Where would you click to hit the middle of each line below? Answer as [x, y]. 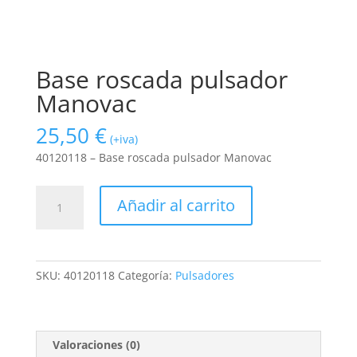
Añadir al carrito [176, 206]
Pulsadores [204, 276]
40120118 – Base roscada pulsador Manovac [153, 158]
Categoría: [146, 276]
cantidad [58, 268]
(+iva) [124, 139]
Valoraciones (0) [96, 345]
